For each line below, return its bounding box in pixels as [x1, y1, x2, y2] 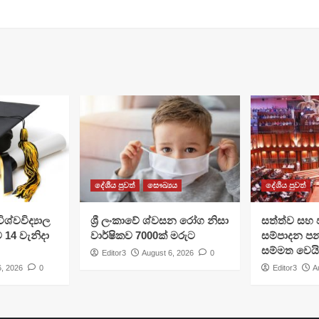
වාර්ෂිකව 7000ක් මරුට [90, 229, 195, 241]
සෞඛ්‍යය [147, 180, 177, 189]
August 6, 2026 [141, 248, 194, 257]
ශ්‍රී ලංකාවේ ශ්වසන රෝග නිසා [90, 214, 229, 226]
